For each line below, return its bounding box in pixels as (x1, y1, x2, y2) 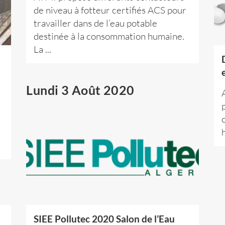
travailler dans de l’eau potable (34, 17, 158, 29)
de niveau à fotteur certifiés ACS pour (34, 4, 187, 16)
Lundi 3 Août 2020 (26, 82, 135, 97)
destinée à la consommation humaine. (34, 30, 185, 42)
